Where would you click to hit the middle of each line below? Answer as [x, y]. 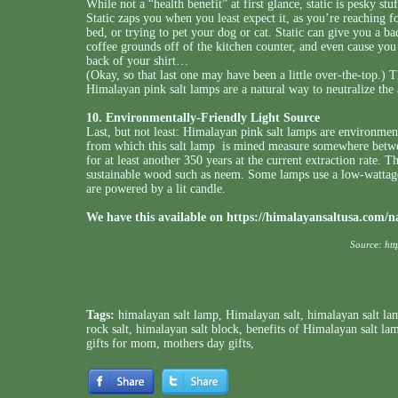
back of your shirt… [137, 61]
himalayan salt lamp [168, 315]
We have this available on [156, 217]
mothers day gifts [207, 343]
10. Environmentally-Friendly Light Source [203, 118]
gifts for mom [121, 343]
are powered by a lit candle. [156, 189]
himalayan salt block [187, 329]
